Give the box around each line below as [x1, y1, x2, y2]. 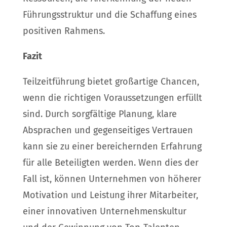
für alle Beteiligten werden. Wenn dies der [22, 157, 199, 169]
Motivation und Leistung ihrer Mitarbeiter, [22, 190, 198, 201]
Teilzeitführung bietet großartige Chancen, [22, 76, 199, 88]
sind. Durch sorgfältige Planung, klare [22, 108, 177, 120]
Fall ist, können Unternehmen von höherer [22, 173, 201, 185]
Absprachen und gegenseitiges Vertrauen [22, 125, 193, 136]
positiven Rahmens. [22, 25, 105, 37]
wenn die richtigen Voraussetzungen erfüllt [22, 92, 202, 104]
